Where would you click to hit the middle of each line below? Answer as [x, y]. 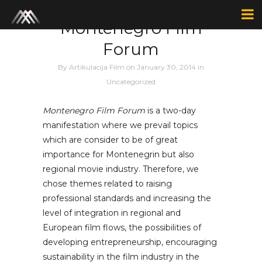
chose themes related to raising [107, 184]
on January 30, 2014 [162, 67]
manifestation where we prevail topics [120, 125]
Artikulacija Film [97, 67]
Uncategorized [131, 82]
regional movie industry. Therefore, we [121, 169]
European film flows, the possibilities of [122, 227]
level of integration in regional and [112, 213]
